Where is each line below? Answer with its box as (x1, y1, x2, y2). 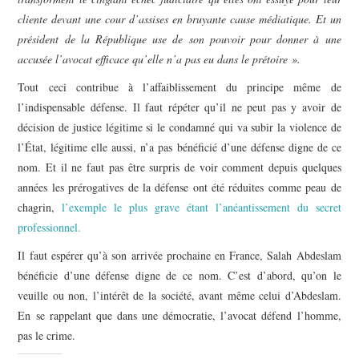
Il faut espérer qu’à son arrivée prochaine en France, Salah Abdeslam (18, 247, 341, 263)
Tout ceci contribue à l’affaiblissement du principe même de (18, 79, 341, 95)
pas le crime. (18, 327, 76, 343)
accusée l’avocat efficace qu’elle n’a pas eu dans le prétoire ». (18, 50, 301, 67)
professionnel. (18, 219, 82, 235)
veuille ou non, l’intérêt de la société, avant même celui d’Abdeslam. (18, 287, 341, 303)
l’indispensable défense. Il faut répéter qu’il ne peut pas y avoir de (18, 99, 341, 115)
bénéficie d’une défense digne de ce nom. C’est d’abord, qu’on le (18, 267, 341, 283)
